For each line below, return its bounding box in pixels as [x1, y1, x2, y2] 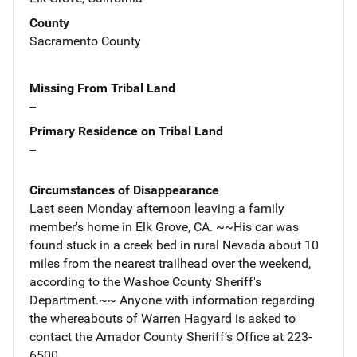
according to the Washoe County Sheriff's [29, 273, 261, 289]
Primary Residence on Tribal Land [29, 123, 223, 139]
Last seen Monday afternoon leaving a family [29, 200, 284, 216]
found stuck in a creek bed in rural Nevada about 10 [29, 237, 319, 253]
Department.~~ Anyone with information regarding [29, 292, 315, 308]
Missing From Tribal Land [29, 80, 175, 96]
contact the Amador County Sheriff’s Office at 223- [29, 328, 312, 344]
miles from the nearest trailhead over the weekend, [29, 255, 311, 271]
